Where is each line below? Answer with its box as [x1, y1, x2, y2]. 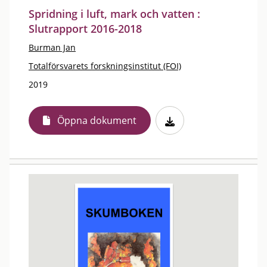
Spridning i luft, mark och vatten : [29, 7, 200, 21]
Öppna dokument [57, 114, 136, 127]
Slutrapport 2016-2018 [29, 21, 142, 36]
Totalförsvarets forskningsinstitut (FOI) [29, 60, 181, 72]
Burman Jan [29, 42, 76, 53]
